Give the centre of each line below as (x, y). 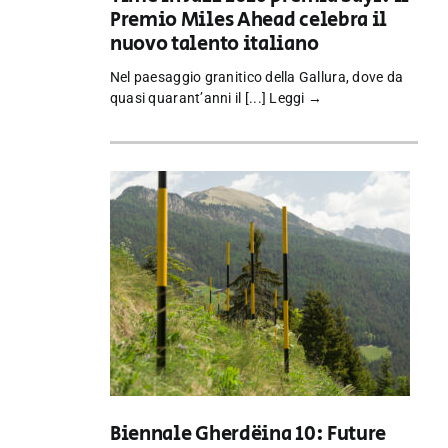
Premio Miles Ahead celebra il (248, 21)
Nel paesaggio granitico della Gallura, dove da (256, 77)
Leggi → (296, 98)
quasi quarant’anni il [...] (189, 98)
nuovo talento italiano (214, 45)
